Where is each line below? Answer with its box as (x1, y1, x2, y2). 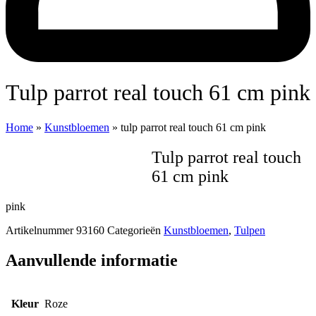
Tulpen (234, 224, 265, 236)
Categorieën (107, 224, 161, 236)
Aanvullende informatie (6, 250, 178, 269)
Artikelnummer (6, 224, 76, 236)
